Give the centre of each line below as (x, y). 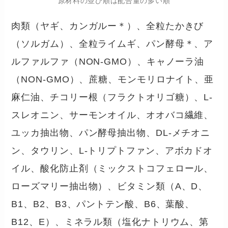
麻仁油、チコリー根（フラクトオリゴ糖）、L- (112, 97)
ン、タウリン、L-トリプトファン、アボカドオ (112, 151)
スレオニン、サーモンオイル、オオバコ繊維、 (112, 115)
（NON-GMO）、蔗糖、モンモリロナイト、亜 (112, 80)
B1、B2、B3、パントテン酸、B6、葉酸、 (103, 204)
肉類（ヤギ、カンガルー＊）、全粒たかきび (108, 26)
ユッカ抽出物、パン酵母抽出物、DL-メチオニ (111, 133)
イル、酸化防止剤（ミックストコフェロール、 (112, 169)
